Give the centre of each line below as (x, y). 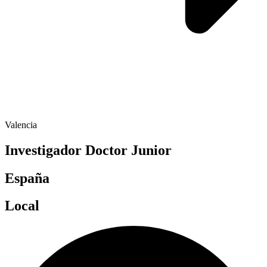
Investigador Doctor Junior (88, 150)
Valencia (21, 125)
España (27, 178)
